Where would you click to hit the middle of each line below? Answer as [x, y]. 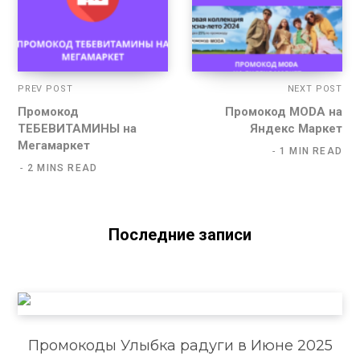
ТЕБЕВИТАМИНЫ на [77, 129]
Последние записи [180, 235]
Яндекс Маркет [296, 129]
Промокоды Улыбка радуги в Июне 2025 [180, 346]
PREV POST [45, 89]
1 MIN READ [311, 151]
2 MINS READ [63, 168]
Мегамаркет [54, 146]
